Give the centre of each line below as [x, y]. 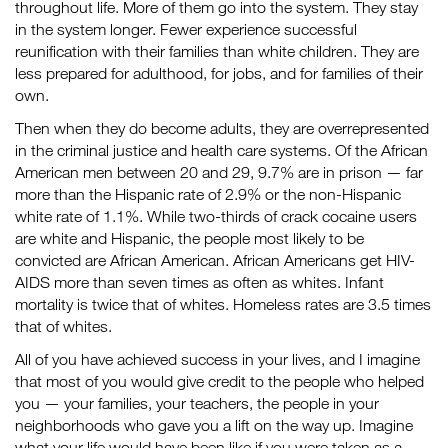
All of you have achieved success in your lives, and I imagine [217, 359]
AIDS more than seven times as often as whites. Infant [199, 282]
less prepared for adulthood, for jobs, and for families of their [219, 73]
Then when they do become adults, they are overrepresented [222, 128]
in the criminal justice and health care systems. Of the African [221, 150]
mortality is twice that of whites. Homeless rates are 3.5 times [223, 304]
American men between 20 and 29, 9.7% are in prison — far [219, 172]
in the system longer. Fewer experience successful [186, 29]
